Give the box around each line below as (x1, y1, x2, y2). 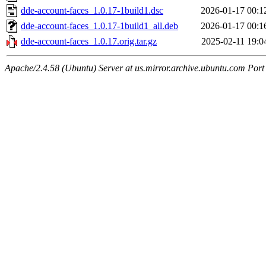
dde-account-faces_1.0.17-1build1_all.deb (21, 21, 178, 31)
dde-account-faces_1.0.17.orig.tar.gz (21, 36, 157, 47)
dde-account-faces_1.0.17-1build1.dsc (21, 5, 163, 16)
